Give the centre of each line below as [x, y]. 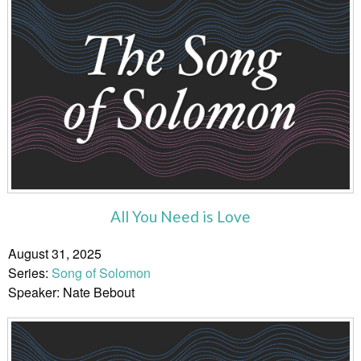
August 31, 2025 [55, 253]
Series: [30, 272]
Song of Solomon [101, 272]
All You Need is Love [180, 216]
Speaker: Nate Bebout [71, 292]
